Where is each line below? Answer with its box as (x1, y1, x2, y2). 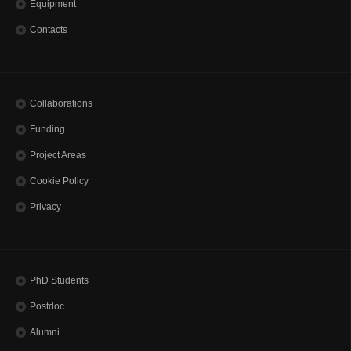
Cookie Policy (30, 175, 89, 187)
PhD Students (30, 275, 89, 287)
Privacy (30, 201, 61, 213)
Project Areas (30, 150, 86, 161)
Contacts (30, 24, 67, 36)
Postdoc (30, 301, 64, 313)
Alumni (30, 327, 60, 338)
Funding (30, 124, 65, 136)
